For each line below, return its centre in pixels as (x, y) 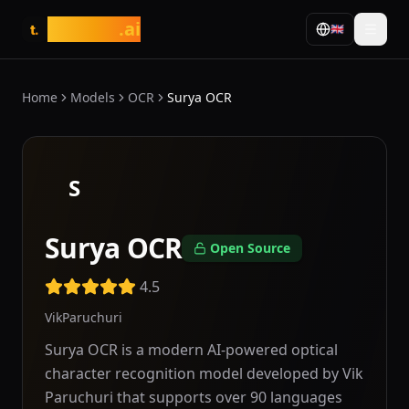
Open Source (251, 248)
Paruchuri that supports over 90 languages (194, 397)
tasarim (83, 29)
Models (93, 97)
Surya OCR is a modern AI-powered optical (191, 350)
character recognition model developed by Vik (204, 373)
